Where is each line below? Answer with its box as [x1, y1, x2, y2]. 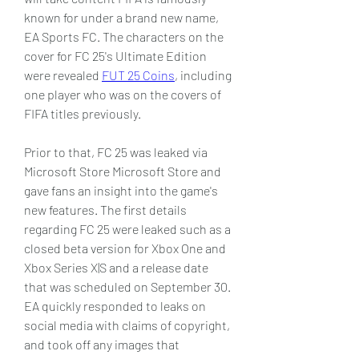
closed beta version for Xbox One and [24, 240, 226, 256]
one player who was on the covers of [24, 87, 221, 102]
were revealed [24, 67, 102, 83]
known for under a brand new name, [24, 10, 219, 25]
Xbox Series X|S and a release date [24, 260, 208, 275]
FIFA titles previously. [24, 106, 141, 121]
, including [175, 67, 232, 83]
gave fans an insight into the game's [24, 183, 218, 198]
